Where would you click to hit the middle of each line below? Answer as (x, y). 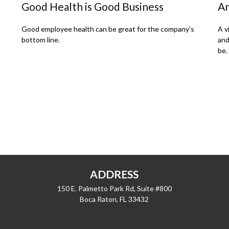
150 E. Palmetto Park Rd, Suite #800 (114, 189)
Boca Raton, (99, 199)
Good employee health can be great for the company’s (108, 29)
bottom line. (41, 40)
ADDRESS (114, 174)
